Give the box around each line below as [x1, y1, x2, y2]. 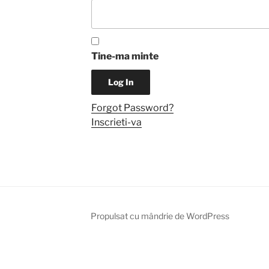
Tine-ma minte [91, 50, 159, 62]
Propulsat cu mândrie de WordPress [90, 210, 229, 221]
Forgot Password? [91, 101, 174, 113]
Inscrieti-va [91, 116, 142, 128]
